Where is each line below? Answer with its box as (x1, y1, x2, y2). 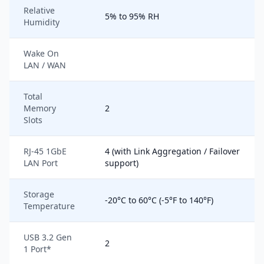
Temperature (24, 200, 75, 212)
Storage (24, 189, 54, 200)
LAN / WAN (24, 60, 66, 71)
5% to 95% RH (105, 11, 159, 22)
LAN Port (24, 157, 58, 169)
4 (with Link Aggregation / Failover (105, 146, 240, 157)
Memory (24, 103, 56, 114)
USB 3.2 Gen (24, 232, 72, 243)
